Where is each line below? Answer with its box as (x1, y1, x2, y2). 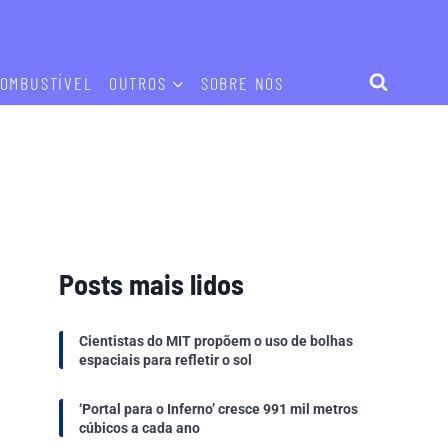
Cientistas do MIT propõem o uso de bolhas (79, 332, 354, 349)
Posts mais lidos (59, 267, 245, 302)
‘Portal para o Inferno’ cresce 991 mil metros (79, 400, 359, 417)
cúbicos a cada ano (79, 419, 201, 436)
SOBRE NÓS (200, 71, 285, 94)
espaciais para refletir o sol (79, 351, 253, 368)
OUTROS (108, 71, 167, 94)
